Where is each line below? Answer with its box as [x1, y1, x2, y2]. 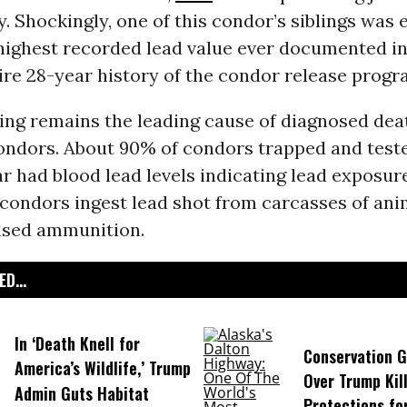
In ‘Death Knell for [14, 332, 140, 356]
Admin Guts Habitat [14, 381, 149, 405]
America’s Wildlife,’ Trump [14, 356, 191, 381]
